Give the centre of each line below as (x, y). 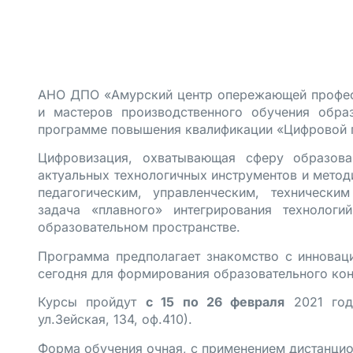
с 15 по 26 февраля (215, 302)
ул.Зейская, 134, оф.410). (115, 320)
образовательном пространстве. (139, 227)
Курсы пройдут (92, 302)
